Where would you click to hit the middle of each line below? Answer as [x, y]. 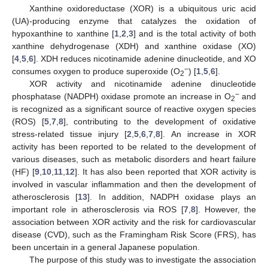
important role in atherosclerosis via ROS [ [98, 209]
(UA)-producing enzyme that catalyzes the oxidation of [134, 21]
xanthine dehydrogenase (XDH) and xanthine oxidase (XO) [134, 46]
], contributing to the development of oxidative [160, 121]
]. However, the [226, 209]
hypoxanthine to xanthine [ [63, 33]
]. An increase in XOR [208, 134]
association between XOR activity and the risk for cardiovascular [134, 222]
